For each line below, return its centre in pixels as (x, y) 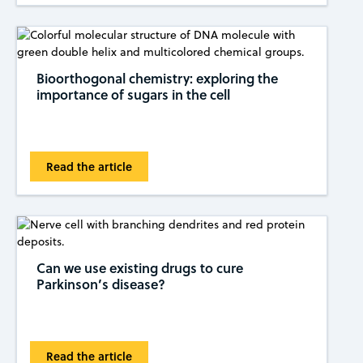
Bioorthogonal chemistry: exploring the (157, 78)
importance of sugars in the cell (133, 94)
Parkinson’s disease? (100, 284)
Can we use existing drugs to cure (139, 268)
